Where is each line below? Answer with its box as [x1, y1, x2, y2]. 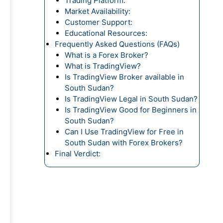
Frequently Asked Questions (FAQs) [54, 39, 180, 49]
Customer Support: [64, 17, 132, 27]
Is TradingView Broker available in [64, 72, 184, 82]
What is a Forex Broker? [64, 50, 148, 60]
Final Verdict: [54, 149, 101, 158]
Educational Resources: [64, 28, 149, 38]
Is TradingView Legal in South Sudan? [64, 94, 198, 104]
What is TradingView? [64, 61, 141, 71]
